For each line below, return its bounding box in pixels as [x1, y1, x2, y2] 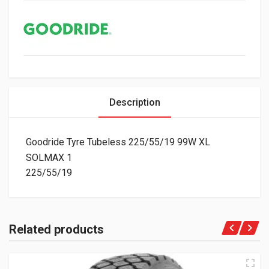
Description [109, 97, 160, 109]
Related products [9, 222, 104, 237]
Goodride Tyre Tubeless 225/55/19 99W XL [26, 136, 210, 148]
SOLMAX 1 [26, 152, 72, 164]
